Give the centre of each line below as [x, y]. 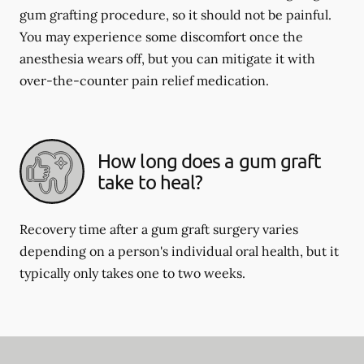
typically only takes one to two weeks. [132, 273]
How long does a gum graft [210, 160]
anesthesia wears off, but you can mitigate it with [167, 58]
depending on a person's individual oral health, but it [179, 251]
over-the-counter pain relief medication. [144, 80]
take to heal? [150, 182]
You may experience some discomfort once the [161, 37]
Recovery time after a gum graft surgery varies [159, 229]
